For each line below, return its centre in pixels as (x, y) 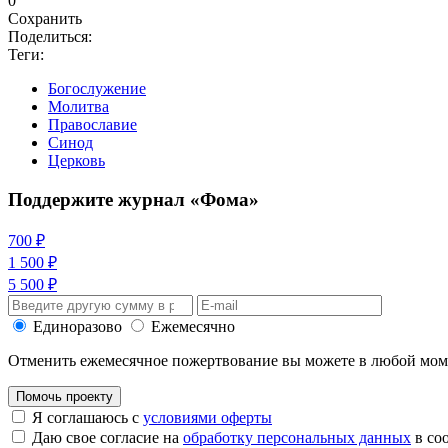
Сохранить (45, 18)
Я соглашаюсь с (87, 418)
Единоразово (77, 327)
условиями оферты (207, 418)
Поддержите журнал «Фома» (133, 199)
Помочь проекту (64, 397)
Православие (92, 124)
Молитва (78, 106)
